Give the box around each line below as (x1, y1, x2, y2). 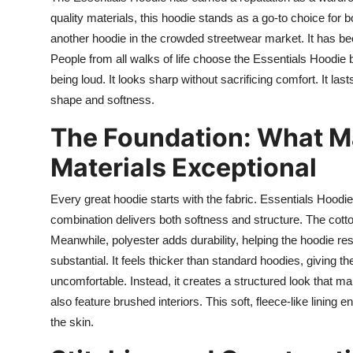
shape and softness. (50, 92, 154, 106)
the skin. (50, 314, 94, 329)
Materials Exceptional (50, 151, 317, 183)
